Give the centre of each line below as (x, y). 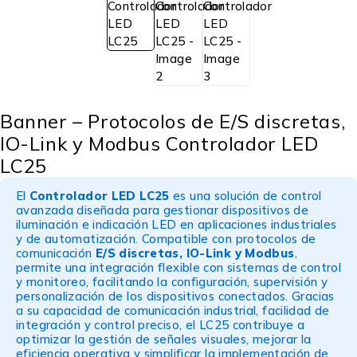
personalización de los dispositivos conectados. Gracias (175, 296)
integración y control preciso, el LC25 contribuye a (161, 325)
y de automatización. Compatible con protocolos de (166, 239)
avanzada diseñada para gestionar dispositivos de (162, 210)
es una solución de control (245, 196)
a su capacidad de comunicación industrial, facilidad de (173, 310)
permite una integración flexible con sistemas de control (178, 267)
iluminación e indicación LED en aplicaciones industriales (177, 224)
